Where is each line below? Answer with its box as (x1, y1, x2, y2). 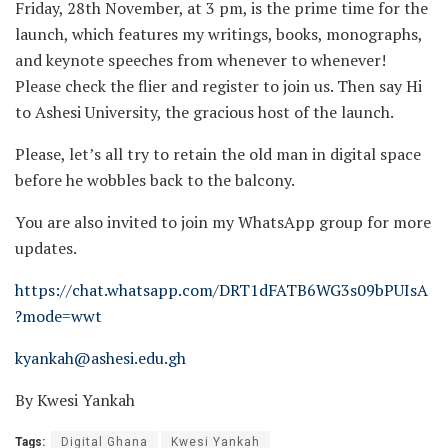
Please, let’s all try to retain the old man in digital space (15, 143, 421, 166)
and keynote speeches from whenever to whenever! (15, 49, 386, 72)
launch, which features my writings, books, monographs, (15, 23, 422, 46)
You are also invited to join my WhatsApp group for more (15, 211, 431, 234)
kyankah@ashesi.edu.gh (15, 347, 186, 370)
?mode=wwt (15, 305, 102, 328)
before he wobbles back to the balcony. (15, 169, 295, 192)
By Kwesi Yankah (15, 389, 135, 412)
